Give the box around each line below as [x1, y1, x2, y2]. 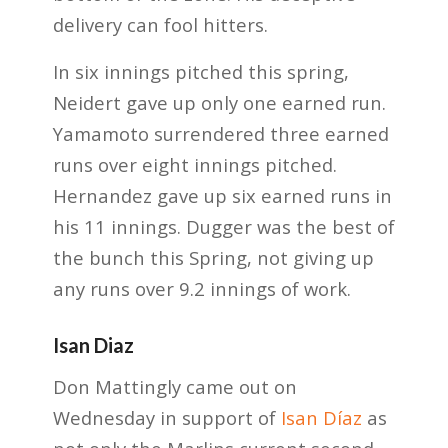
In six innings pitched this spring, [52, 58, 349, 84]
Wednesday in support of [52, 405, 281, 431]
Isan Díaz [280, 405, 362, 431]
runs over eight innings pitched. [52, 151, 337, 177]
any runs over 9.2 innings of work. [52, 275, 351, 301]
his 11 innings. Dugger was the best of [52, 213, 395, 239]
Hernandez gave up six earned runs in [52, 182, 392, 208]
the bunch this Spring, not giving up [52, 244, 374, 270]
